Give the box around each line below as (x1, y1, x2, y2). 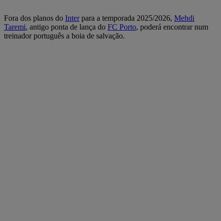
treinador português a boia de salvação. (4, 31, 125, 40)
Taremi (4, 22, 26, 31)
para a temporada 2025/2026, (79, 13, 174, 22)
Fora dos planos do (4, 13, 65, 22)
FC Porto (108, 22, 136, 31)
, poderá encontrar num (136, 22, 208, 31)
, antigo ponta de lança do (26, 22, 108, 31)
